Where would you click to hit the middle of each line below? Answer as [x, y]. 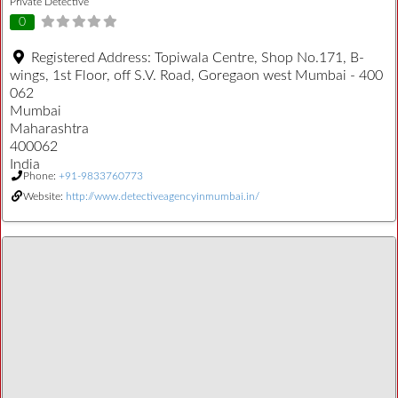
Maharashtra [49, 128]
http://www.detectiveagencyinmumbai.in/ [163, 196]
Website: [44, 196]
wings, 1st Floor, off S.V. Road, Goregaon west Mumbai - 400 [196, 75]
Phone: [41, 175]
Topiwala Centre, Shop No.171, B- [259, 57]
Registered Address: [93, 57]
